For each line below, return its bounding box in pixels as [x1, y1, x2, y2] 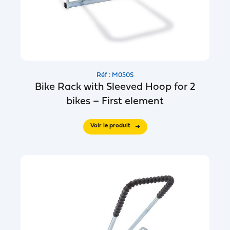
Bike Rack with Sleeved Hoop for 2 [34, 82, 196, 92]
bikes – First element [66, 97, 164, 107]
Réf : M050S [97, 72, 133, 79]
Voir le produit [90, 123, 130, 129]
